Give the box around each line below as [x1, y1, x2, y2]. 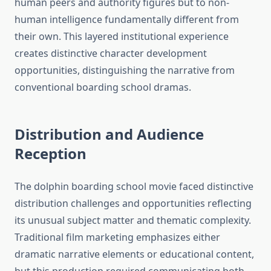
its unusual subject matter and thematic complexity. [15, 214, 251, 227]
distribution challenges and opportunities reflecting [15, 197, 252, 211]
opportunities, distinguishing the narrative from [15, 64, 235, 77]
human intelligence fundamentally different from [15, 13, 239, 27]
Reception [15, 143, 87, 164]
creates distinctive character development [15, 47, 207, 60]
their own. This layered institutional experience [15, 30, 229, 44]
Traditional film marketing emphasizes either [15, 230, 220, 244]
